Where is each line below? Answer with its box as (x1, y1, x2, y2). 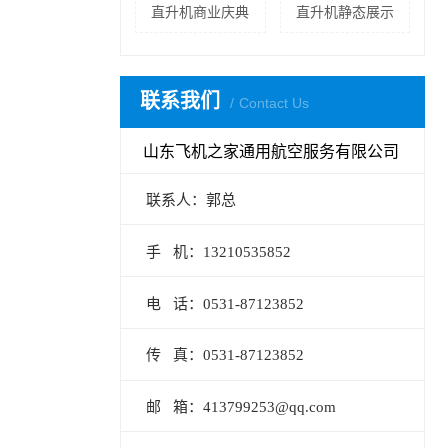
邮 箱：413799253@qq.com (146, 399, 337, 416)
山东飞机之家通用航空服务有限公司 (143, 142, 400, 160)
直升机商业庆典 (151, 4, 250, 20)
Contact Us (239, 94, 309, 111)
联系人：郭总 (146, 191, 237, 208)
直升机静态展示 (295, 4, 394, 20)
